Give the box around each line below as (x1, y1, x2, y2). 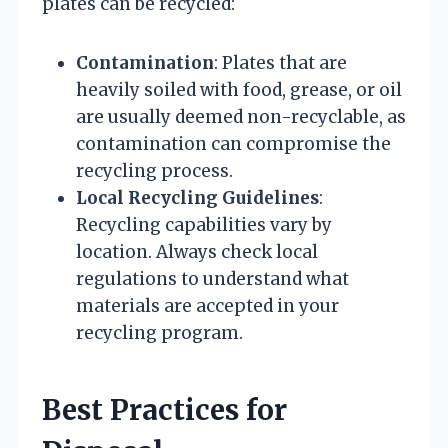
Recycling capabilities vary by (76, 214, 332, 237)
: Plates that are (214, 52, 347, 75)
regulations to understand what (76, 268, 349, 291)
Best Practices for (42, 392, 287, 429)
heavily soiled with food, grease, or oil (76, 79, 402, 102)
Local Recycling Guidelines (76, 187, 319, 210)
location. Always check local (76, 241, 318, 264)
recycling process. (76, 160, 233, 183)
